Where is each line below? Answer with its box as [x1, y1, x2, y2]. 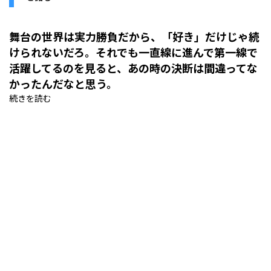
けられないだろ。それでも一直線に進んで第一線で [9, 46, 258, 60]
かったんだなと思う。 [9, 77, 117, 91]
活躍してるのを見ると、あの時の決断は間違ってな [9, 62, 258, 76]
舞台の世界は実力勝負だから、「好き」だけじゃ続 [9, 30, 260, 44]
